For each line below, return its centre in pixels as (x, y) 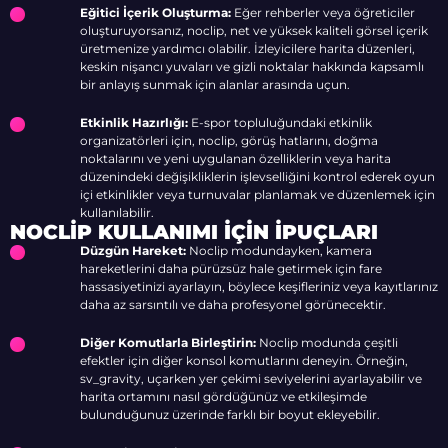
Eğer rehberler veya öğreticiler (323, 12)
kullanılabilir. (117, 212)
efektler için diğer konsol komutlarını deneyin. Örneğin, (244, 360)
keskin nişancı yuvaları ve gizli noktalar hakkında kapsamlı (252, 66)
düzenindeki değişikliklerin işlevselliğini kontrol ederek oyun (257, 176)
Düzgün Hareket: (133, 250)
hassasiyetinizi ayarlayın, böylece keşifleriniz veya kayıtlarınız (259, 286)
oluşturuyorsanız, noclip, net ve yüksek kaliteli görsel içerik (254, 30)
